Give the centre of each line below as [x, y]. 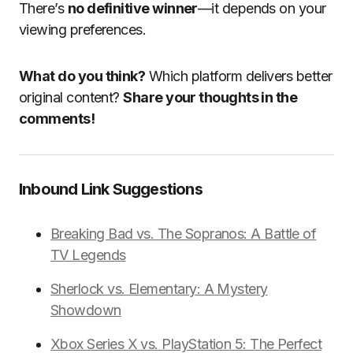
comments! [57, 119]
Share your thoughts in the [210, 97]
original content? [71, 97]
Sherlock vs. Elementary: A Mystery [159, 289]
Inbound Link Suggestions [111, 189]
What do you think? [82, 76]
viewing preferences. [83, 30]
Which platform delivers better [239, 76]
